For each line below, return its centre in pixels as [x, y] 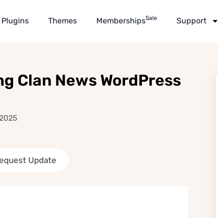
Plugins [15, 21]
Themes [63, 21]
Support [192, 21]
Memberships [121, 21]
